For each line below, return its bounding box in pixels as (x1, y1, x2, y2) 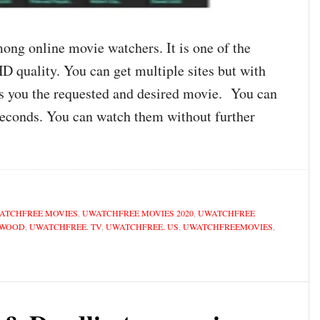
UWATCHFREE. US (106, 220, 179, 232)
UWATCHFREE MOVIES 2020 (82, 206, 194, 219)
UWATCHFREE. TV (29, 220, 101, 232)
